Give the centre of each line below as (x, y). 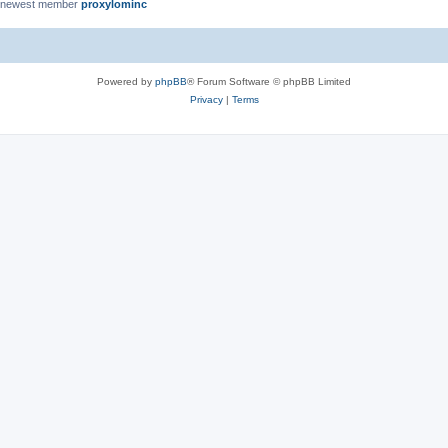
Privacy (206, 99)
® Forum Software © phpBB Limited (269, 81)
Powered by (126, 81)
